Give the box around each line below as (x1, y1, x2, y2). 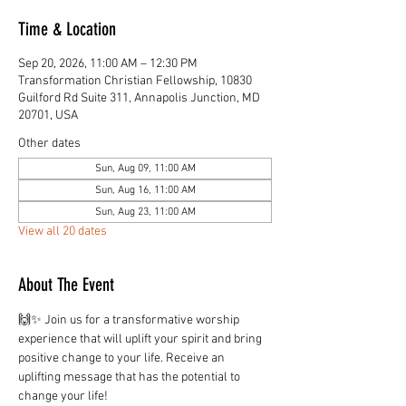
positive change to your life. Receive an (18, 351, 227, 366)
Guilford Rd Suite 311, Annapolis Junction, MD (18, 91, 260, 106)
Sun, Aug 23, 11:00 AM (94, 206, 196, 218)
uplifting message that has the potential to (18, 370, 243, 385)
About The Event (18, 274, 114, 295)
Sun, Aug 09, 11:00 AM (94, 162, 196, 175)
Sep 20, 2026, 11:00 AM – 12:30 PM (18, 56, 198, 72)
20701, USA (18, 108, 78, 123)
